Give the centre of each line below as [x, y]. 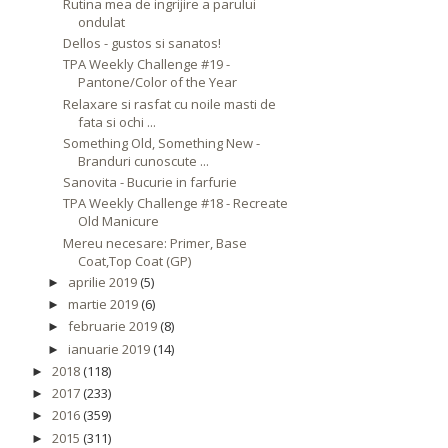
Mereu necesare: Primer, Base [155, 242]
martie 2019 [102, 304]
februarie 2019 [112, 326]
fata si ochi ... [117, 121]
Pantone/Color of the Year [158, 82]
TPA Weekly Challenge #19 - [147, 64]
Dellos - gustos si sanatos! [142, 43]
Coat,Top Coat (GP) [135, 260]
